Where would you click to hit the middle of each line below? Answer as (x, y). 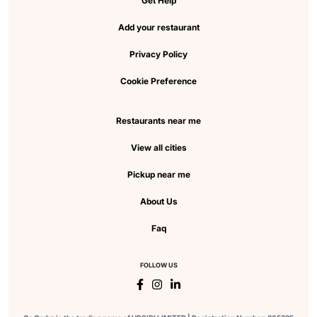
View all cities (158, 148)
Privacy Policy (158, 54)
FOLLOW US (158, 265)
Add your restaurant (158, 28)
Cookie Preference (158, 81)
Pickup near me (158, 175)
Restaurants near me (158, 121)
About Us (158, 202)
